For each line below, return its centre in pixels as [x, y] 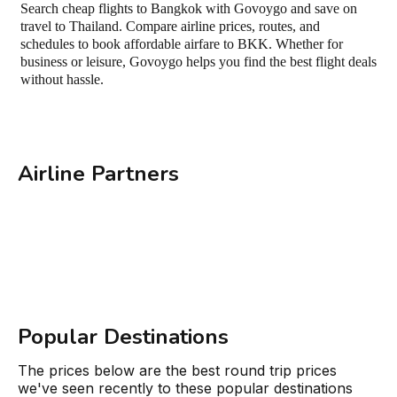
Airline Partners [98, 173]
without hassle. [62, 79]
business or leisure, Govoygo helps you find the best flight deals [198, 62]
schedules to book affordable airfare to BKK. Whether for [182, 44]
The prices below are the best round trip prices [177, 370]
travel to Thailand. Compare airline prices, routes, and [170, 26]
